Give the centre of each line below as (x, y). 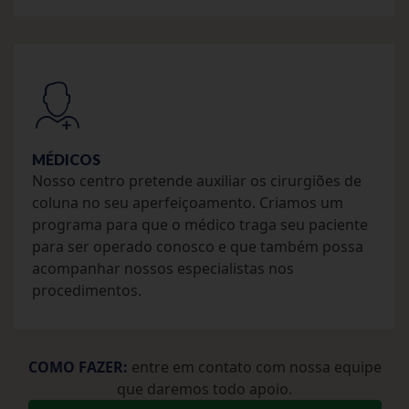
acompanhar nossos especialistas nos (163, 268)
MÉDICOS (66, 159)
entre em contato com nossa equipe (254, 367)
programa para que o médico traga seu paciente (200, 224)
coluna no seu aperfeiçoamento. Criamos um (188, 202)
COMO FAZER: (78, 367)
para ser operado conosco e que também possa (198, 246)
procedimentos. (87, 290)
